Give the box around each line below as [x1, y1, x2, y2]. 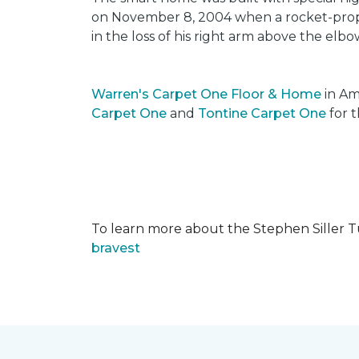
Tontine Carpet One [198, 106, 326, 121]
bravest [91, 240, 140, 256]
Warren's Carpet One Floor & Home [91, 87, 321, 102]
